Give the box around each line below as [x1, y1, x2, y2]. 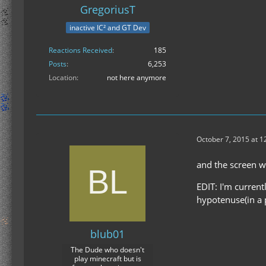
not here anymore [107, 72, 166, 83]
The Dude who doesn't [71, 244, 144, 255]
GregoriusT [80, 2, 135, 17]
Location [49, 72, 77, 83]
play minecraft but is [74, 253, 141, 264]
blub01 [90, 226, 125, 241]
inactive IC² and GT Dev [69, 22, 146, 33]
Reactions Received [49, 45, 112, 55]
